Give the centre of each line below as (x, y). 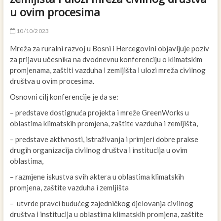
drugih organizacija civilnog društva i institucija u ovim (98, 150)
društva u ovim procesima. (52, 81)
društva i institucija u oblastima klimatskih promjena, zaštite (106, 214)
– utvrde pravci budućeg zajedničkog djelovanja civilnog (101, 203)
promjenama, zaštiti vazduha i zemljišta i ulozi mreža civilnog (108, 70)
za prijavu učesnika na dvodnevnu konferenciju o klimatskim (106, 59)
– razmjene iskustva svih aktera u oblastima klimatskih (97, 177)
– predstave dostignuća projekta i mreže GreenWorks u (99, 113)
